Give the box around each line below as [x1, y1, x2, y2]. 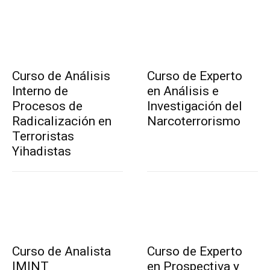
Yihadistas [12, 143, 71, 159]
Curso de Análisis [12, 68, 110, 83]
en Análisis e [147, 83, 219, 98]
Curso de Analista [12, 243, 111, 259]
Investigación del [147, 98, 242, 113]
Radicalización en [12, 113, 111, 128]
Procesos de [12, 98, 83, 113]
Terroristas [12, 128, 74, 143]
